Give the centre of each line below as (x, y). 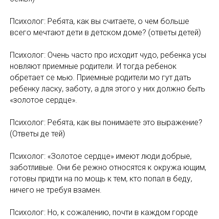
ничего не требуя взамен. (56, 190)
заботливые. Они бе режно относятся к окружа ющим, (108, 167)
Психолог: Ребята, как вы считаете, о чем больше (99, 21)
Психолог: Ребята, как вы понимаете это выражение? (106, 122)
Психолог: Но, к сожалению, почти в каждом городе (104, 212)
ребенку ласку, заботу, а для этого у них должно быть (108, 89)
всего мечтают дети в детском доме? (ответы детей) (105, 33)
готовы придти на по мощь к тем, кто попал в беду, (101, 179)
